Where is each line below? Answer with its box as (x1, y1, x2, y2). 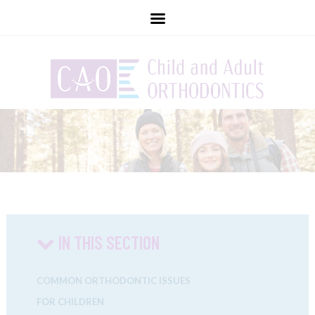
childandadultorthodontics (91, 8, 224, 27)
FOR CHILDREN (36, 295, 104, 307)
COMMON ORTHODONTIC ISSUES (36, 274, 191, 286)
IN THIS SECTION (54, 231, 160, 253)
